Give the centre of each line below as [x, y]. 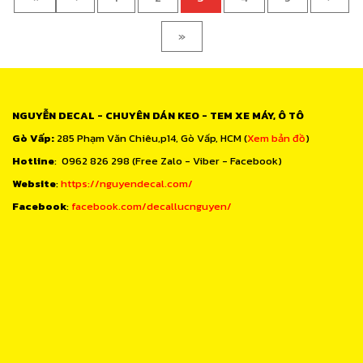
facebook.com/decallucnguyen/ [152, 206]
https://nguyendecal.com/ [127, 184]
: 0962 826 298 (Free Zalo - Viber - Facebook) [168, 161]
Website [34, 184]
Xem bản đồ [276, 138]
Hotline [33, 161]
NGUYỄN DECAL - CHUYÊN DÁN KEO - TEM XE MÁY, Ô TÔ [158, 115]
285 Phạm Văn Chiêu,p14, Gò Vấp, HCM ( [151, 138]
